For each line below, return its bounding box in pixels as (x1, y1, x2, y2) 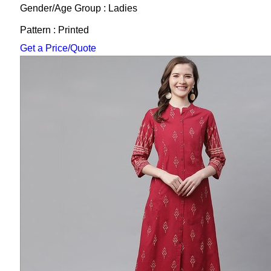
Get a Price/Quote (19, 42, 96, 53)
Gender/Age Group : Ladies (19, 2, 137, 13)
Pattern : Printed (19, 24, 89, 35)
